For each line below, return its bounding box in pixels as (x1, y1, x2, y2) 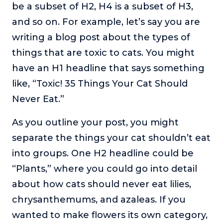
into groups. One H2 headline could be (12, 148, 194, 159)
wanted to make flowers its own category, (12, 210, 208, 221)
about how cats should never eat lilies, (12, 179, 191, 190)
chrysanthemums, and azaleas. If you (12, 194, 186, 206)
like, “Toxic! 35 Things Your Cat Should (12, 78, 188, 90)
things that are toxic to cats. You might (12, 47, 195, 59)
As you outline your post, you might (12, 117, 179, 128)
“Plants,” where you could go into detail (12, 163, 197, 175)
